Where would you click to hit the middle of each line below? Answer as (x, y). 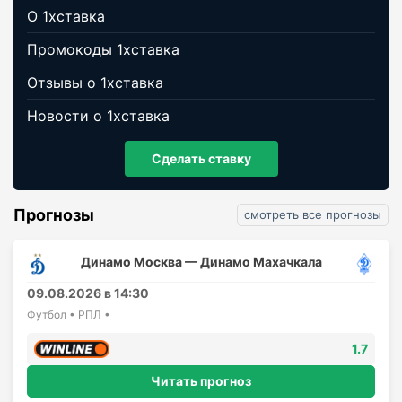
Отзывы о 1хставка (95, 82)
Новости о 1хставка (98, 115)
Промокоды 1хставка (103, 49)
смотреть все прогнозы (313, 214)
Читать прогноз (201, 380)
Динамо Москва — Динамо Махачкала (201, 261)
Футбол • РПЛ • (69, 314)
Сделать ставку (201, 158)
